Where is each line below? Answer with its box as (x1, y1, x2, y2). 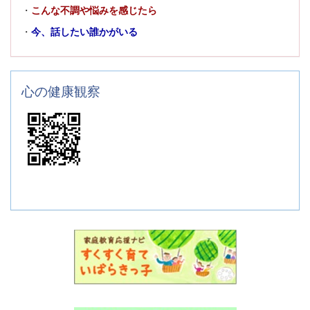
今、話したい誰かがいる (31, 26, 138, 37)
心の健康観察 (21, 81, 100, 100)
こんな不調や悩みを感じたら (31, 4, 157, 16)
